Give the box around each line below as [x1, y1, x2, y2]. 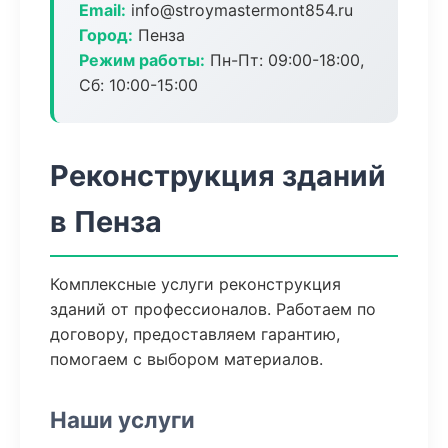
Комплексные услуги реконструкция [50, 274, 341, 294]
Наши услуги [50, 406, 195, 433]
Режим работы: [79, 50, 205, 70]
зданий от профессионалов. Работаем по [50, 299, 376, 319]
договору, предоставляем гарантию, [50, 324, 340, 344]
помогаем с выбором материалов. [50, 349, 323, 369]
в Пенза [50, 204, 162, 239]
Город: [79, 25, 133, 45]
